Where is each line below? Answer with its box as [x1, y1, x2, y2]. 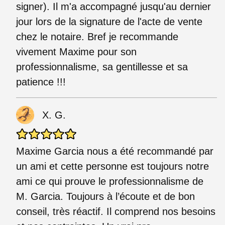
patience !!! [16, 76, 66, 87]
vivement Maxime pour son [16, 46, 137, 57]
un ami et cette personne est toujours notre [16, 160, 209, 172]
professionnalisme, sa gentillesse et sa [16, 61, 188, 72]
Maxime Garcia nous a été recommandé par [16, 145, 213, 157]
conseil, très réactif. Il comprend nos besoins [16, 205, 215, 217]
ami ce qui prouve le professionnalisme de [16, 175, 203, 187]
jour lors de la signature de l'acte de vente [16, 16, 202, 27]
